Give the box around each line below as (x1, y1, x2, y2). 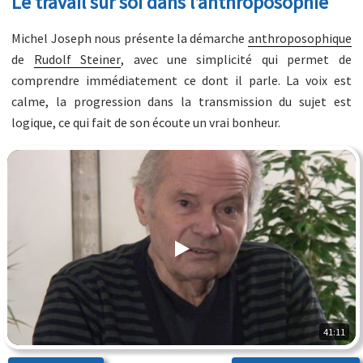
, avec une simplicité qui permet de (121, 51, 352, 67)
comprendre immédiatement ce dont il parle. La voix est (11, 72, 352, 88)
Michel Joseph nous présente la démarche (11, 30, 248, 46)
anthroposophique (247, 30, 352, 46)
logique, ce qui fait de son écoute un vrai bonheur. (11, 114, 281, 130)
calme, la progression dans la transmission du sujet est (11, 93, 352, 109)
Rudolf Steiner (33, 51, 122, 67)
